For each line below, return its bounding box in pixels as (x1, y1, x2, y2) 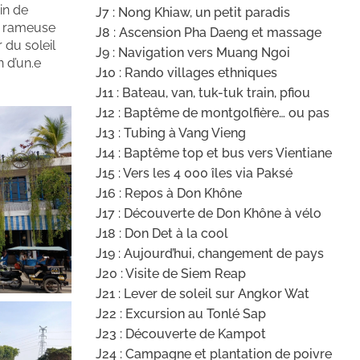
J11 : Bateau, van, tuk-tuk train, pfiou (95, 85, 310, 101)
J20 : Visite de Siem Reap (95, 266, 246, 282)
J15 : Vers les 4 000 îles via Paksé (95, 166, 292, 182)
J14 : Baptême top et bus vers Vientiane (95, 145, 332, 162)
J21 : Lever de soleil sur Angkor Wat (95, 286, 309, 302)
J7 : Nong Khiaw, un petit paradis (95, 5, 290, 21)
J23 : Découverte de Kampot (95, 326, 266, 342)
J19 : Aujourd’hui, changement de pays (95, 246, 324, 262)
